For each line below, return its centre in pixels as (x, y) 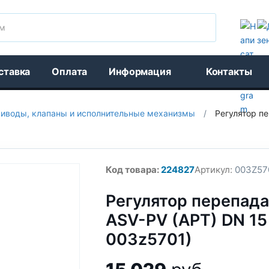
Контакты (229, 71)
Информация (140, 71)
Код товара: (132, 170)
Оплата (70, 71)
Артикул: (213, 170)
